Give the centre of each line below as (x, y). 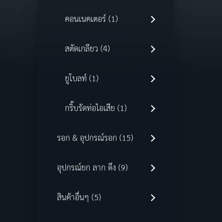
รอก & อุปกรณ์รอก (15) (95, 139)
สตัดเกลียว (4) (87, 50)
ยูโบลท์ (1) (82, 79)
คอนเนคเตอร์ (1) (91, 20)
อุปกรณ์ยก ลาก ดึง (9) (92, 168)
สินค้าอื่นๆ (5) (79, 198)
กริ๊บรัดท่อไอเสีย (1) (96, 109)
